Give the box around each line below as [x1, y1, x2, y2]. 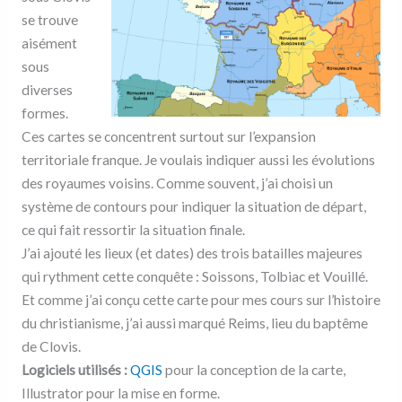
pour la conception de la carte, [162, 362, 345, 379]
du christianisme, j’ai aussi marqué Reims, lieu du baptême [21, 315, 368, 332]
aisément [21, 35, 77, 52]
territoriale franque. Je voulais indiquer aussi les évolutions [21, 152, 375, 169]
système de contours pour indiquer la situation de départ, [21, 198, 366, 215]
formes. [21, 105, 68, 122]
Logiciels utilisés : [21, 362, 127, 379]
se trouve [21, 12, 78, 29]
